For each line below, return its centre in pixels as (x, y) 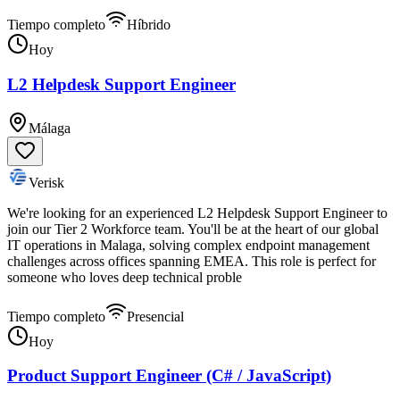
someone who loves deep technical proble (125, 277)
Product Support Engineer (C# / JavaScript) (169, 376)
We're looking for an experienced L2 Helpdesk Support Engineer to (197, 212)
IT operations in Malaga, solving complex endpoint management (188, 245)
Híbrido (149, 25)
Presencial (155, 316)
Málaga (50, 128)
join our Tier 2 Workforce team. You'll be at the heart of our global (193, 229)
